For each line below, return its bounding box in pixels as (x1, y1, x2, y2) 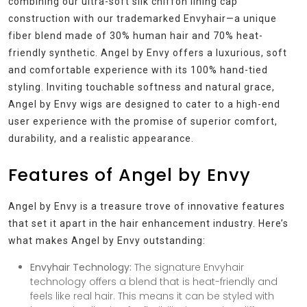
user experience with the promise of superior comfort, (8, 116, 278, 127)
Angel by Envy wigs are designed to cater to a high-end (8, 99, 280, 110)
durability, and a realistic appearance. (8, 133, 194, 145)
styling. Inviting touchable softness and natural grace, (8, 82, 275, 93)
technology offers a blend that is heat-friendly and (30, 275, 278, 289)
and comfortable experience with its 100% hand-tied (8, 64, 268, 76)
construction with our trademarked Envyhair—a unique (8, 13, 277, 25)
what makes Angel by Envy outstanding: (8, 235, 206, 247)
